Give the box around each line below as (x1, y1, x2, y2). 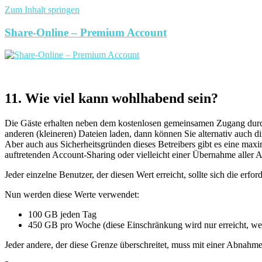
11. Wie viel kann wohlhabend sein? (5, 91, 218, 106)
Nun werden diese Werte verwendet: (5, 189, 139, 200)
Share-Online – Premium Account (5, 26, 167, 39)
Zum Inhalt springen (5, 5, 80, 15)
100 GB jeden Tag (28, 209, 96, 220)
